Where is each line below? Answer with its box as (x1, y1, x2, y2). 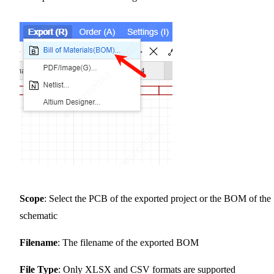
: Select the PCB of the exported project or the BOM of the (44, 193, 271, 204)
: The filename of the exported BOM (57, 237, 199, 248)
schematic (20, 210, 57, 221)
